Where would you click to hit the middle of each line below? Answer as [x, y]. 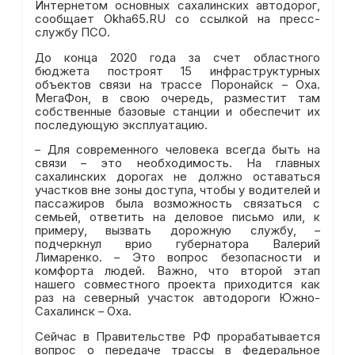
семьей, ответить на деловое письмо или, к [177, 218]
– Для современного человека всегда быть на [177, 150]
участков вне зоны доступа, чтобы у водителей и [177, 191]
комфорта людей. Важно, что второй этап [177, 271]
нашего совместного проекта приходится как [177, 285]
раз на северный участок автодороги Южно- [177, 298]
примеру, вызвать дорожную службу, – [177, 231]
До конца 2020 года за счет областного [177, 57]
